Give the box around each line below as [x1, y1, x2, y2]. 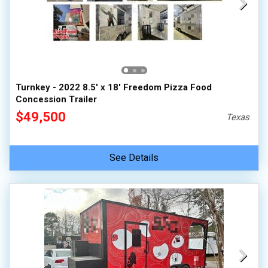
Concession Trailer [16, 94, 97, 105]
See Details [109, 152, 159, 163]
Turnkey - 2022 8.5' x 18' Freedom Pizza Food [16, 82, 212, 93]
